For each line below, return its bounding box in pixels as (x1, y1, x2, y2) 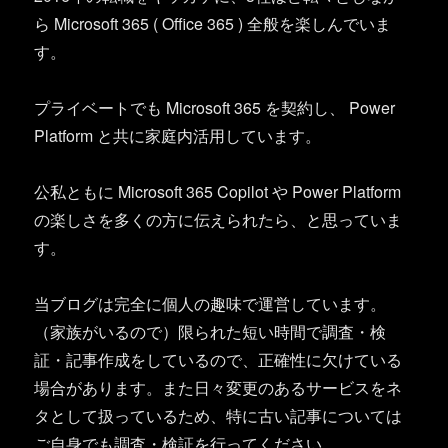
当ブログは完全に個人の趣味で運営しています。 (34, 292, 387, 316)
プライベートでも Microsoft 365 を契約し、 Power (34, 96, 396, 120)
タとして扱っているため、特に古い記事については (34, 404, 403, 428)
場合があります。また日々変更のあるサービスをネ (34, 376, 403, 400)
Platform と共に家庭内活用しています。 (34, 124, 322, 148)
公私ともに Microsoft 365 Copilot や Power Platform (34, 180, 402, 204)
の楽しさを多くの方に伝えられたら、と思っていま (34, 208, 403, 232)
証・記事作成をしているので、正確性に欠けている (34, 348, 403, 372)
